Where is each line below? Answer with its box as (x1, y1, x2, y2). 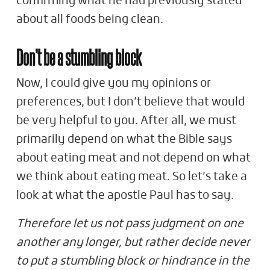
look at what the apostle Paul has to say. (16, 190, 236, 201)
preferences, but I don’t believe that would (16, 96, 245, 108)
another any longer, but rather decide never (16, 237, 250, 248)
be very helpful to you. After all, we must (16, 115, 236, 127)
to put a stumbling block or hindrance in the (16, 256, 250, 267)
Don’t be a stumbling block (16, 45, 142, 69)
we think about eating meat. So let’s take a (16, 171, 247, 183)
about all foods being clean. (16, 14, 166, 25)
